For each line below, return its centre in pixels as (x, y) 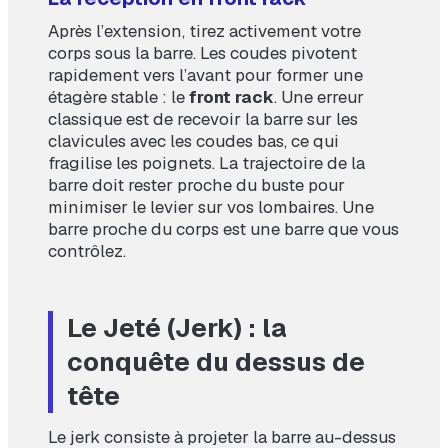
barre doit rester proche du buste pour (196, 185)
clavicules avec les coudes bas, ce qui (193, 141)
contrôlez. (87, 251)
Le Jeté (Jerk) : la (176, 328)
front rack (231, 97)
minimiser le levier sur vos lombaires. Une (211, 207)
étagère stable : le (118, 97)
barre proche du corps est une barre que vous (223, 229)
